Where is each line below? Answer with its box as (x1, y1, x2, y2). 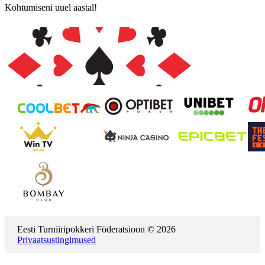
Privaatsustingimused (17, 234, 96, 245)
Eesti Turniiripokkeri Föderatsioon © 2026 (17, 224, 176, 234)
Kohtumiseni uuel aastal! (5, 2, 97, 12)
